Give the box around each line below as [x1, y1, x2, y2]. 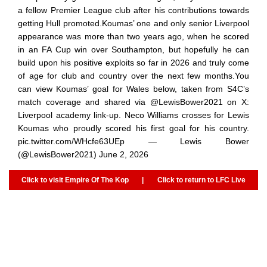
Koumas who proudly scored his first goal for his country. [18, 123, 249, 133]
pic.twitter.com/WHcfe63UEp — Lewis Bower [18, 136, 249, 146]
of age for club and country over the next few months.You [18, 70, 249, 80]
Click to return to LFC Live [157, 175, 246, 184]
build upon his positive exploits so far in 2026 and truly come [18, 57, 249, 67]
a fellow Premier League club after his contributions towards [18, 5, 249, 15]
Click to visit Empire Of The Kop [21, 175, 129, 184]
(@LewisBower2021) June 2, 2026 [18, 149, 148, 159]
